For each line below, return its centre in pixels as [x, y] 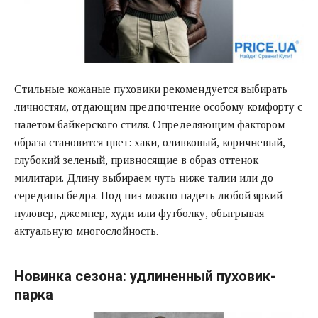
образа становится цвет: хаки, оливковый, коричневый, [150, 142]
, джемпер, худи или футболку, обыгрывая [159, 213]
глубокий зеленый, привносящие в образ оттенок [136, 160]
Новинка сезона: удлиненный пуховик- [145, 276]
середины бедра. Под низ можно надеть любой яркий [148, 195]
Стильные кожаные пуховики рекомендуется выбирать [151, 89]
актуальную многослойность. [86, 231]
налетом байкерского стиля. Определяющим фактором [149, 124]
